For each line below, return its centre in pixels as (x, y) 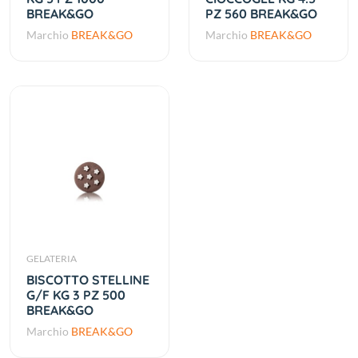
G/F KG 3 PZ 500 (76, 295)
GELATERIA (52, 259)
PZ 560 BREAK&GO (261, 14)
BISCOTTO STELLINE (88, 280)
